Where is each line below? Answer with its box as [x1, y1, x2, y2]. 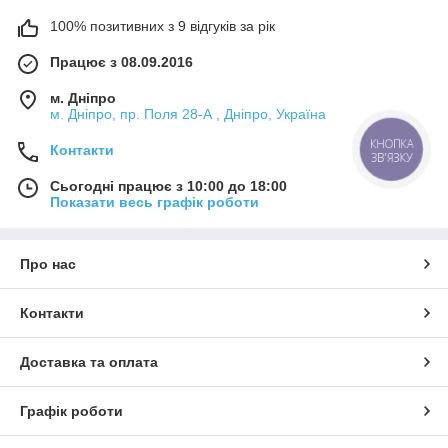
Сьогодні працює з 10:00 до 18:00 [50, 177, 287, 194]
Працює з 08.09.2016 [50, 53, 193, 70]
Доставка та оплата [20, 353, 158, 370]
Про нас [20, 255, 76, 272]
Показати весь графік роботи [50, 193, 259, 210]
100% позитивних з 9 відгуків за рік [50, 17, 275, 34]
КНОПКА [370, 136, 414, 152]
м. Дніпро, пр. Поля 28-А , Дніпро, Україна [50, 105, 326, 122]
